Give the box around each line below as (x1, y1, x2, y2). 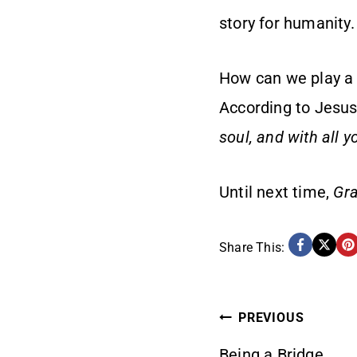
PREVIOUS (238, 310, 304, 325)
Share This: (219, 240, 285, 255)
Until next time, (219, 182, 334, 202)
